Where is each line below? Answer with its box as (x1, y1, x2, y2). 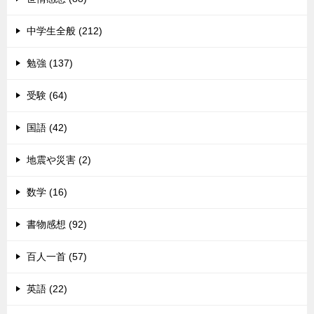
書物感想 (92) (27, 219, 87, 231)
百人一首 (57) (27, 251, 87, 263)
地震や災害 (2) (27, 154, 91, 166)
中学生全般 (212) (27, 25, 102, 37)
